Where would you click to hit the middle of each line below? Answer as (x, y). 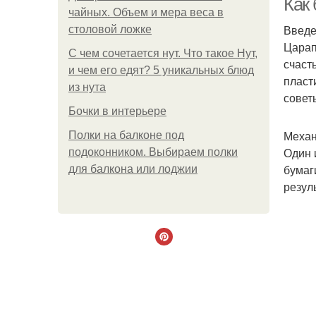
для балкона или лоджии (133, 169)
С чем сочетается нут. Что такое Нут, (163, 53)
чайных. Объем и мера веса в (146, 12)
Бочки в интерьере (117, 111)
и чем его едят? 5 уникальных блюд (161, 70)
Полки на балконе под (126, 135)
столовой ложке (110, 29)
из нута (87, 87)
